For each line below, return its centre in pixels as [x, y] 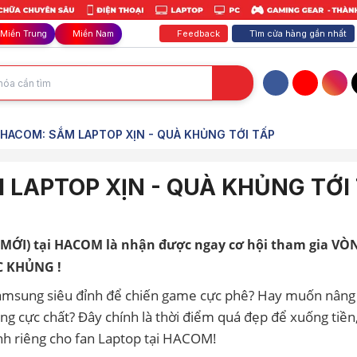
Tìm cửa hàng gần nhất [298, 33]
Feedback [198, 33]
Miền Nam [93, 33]
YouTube [326, 94]
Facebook [299, 94]
